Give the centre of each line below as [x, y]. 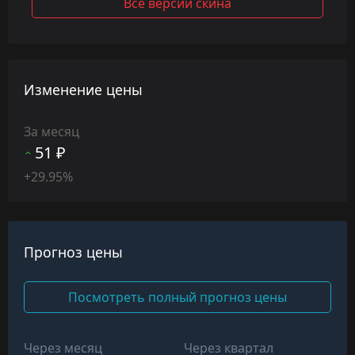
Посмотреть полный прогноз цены [177, 297]
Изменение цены [83, 90]
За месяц [52, 132]
